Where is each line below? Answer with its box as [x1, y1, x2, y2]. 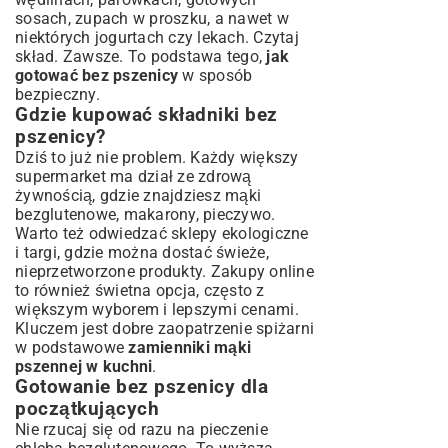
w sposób [178, 66, 253, 86]
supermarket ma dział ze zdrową [15, 167, 252, 187]
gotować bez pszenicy [15, 66, 178, 86]
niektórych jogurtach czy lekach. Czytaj [15, 28, 299, 48]
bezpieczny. [15, 85, 100, 105]
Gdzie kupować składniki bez [15, 104, 278, 127]
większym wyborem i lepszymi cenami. [15, 300, 299, 320]
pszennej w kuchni [15, 357, 153, 377]
